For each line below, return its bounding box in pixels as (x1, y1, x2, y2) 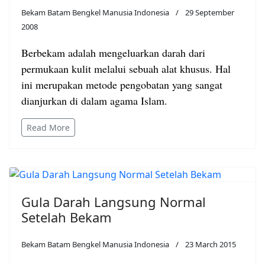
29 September (185, 7, 234, 18)
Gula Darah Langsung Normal (21, 193, 206, 211)
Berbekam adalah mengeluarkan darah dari (21, 46, 205, 60)
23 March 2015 (185, 239, 236, 250)
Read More (27, 122, 70, 134)
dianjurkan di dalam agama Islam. (21, 93, 167, 108)
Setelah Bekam (21, 208, 112, 227)
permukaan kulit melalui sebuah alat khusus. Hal (21, 62, 231, 76)
